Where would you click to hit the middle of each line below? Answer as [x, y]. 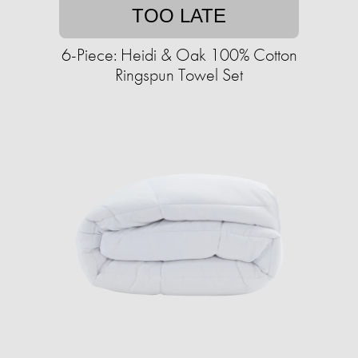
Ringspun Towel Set [179, 75]
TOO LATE [179, 16]
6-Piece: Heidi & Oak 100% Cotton [179, 55]
